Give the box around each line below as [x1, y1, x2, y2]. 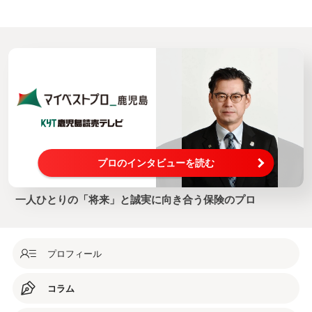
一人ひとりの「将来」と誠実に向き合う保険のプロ [15, 192, 256, 207]
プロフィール [47, 247, 102, 260]
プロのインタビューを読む [97, 157, 214, 169]
